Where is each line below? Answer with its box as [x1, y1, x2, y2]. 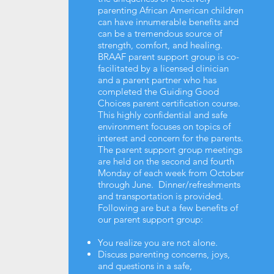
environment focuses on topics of [97, 120, 231, 132]
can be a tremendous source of [97, 27, 222, 39]
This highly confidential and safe [97, 108, 228, 120]
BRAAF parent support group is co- [97, 50, 239, 62]
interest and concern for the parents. [97, 131, 243, 144]
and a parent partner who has [97, 73, 217, 86]
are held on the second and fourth [97, 155, 234, 167]
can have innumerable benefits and [97, 15, 239, 28]
